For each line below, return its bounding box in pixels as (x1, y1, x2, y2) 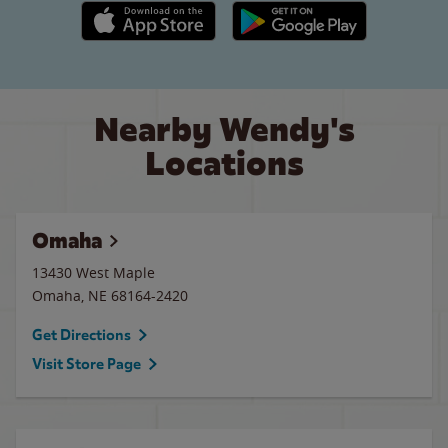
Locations (144, 142, 304, 185)
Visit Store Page (32, 355, 141, 373)
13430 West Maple (32, 263, 155, 282)
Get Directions (32, 326, 131, 344)
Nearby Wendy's (93, 108, 355, 151)
